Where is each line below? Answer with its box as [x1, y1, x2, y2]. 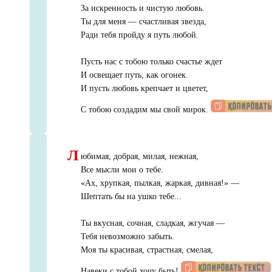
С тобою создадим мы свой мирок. [80, 105, 211, 115]
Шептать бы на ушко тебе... [80, 192, 182, 202]
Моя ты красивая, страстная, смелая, [80, 245, 213, 255]
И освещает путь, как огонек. [80, 70, 188, 80]
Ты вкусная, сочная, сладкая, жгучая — [80, 219, 225, 228]
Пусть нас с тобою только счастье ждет [80, 57, 222, 67]
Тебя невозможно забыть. [80, 232, 174, 242]
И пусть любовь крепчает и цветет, [80, 84, 208, 93]
